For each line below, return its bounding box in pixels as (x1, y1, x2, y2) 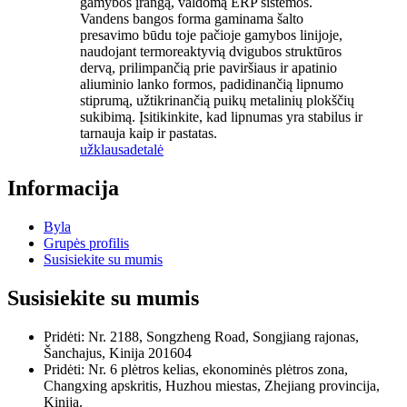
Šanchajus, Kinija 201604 (44, 344, 192, 361)
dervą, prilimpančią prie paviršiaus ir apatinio (80, 60, 337, 76)
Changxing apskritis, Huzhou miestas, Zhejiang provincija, (44, 377, 380, 393)
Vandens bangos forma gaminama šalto (80, 11, 303, 27)
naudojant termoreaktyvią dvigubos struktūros (80, 44, 342, 60)
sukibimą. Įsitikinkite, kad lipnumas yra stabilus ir (80, 109, 362, 125)
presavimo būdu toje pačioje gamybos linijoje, (80, 27, 342, 44)
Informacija (7, 176, 119, 201)
